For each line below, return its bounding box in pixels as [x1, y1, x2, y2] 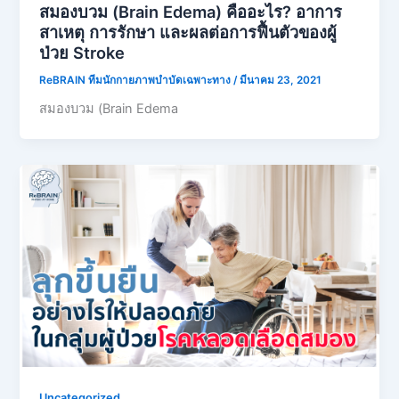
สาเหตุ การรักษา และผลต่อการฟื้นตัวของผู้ [39, 21, 338, 42]
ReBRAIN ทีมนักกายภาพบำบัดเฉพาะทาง [39, 73, 234, 86]
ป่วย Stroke [39, 42, 126, 62]
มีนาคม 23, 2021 [240, 73, 322, 86]
